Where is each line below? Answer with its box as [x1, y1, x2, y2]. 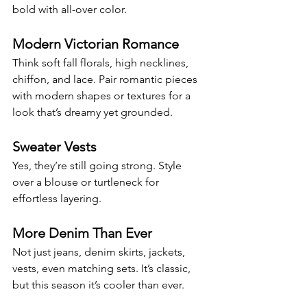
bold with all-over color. [12, 2, 127, 16]
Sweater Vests [12, 138, 97, 155]
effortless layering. [12, 191, 101, 205]
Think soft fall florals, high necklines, [12, 56, 191, 69]
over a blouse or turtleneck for [12, 175, 162, 188]
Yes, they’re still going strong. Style [12, 158, 184, 172]
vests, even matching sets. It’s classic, [12, 261, 193, 275]
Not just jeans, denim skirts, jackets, [12, 245, 188, 258]
